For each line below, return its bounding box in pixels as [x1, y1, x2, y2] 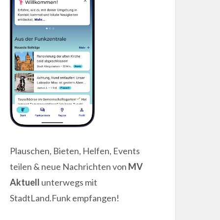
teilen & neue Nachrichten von [10, 161, 129, 172]
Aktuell [10, 176, 40, 188]
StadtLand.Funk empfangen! [10, 192, 120, 203]
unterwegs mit [40, 176, 98, 188]
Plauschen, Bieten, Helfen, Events [10, 145, 140, 156]
